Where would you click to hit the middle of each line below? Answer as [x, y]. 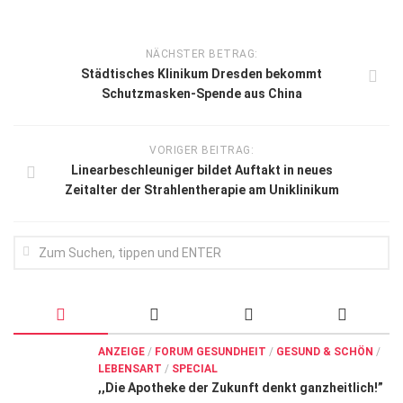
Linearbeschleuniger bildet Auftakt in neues [201, 170]
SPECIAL [195, 369]
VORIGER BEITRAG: [201, 150]
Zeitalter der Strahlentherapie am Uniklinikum [201, 190]
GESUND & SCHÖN [325, 352]
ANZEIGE [121, 352]
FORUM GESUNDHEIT [210, 352]
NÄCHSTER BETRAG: [201, 54]
